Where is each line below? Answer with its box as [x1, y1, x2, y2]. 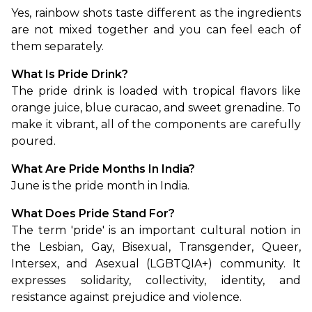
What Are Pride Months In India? [11, 162, 195, 175]
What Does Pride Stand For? [11, 207, 175, 220]
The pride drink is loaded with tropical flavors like [11, 84, 301, 97]
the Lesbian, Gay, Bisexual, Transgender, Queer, [11, 240, 301, 253]
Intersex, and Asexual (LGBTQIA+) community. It [11, 257, 301, 270]
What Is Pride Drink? [11, 68, 128, 81]
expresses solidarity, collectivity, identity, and [11, 274, 301, 287]
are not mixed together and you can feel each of [11, 23, 301, 36]
